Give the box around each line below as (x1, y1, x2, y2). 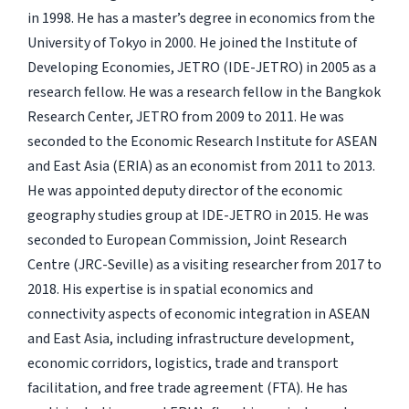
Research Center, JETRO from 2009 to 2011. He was (26, 106, 344, 127)
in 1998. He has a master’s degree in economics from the (26, 7, 375, 28)
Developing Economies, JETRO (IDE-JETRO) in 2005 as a (26, 57, 376, 78)
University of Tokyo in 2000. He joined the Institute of (26, 32, 357, 53)
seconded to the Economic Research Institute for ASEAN (26, 131, 378, 152)
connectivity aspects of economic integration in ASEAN (26, 303, 371, 324)
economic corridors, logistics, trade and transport (26, 352, 339, 373)
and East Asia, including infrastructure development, (26, 328, 354, 349)
